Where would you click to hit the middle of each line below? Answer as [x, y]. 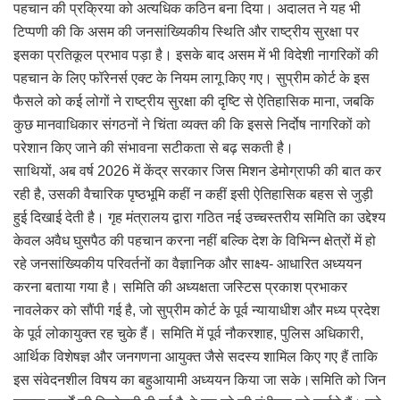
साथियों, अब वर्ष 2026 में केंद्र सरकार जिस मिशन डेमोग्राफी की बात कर [197, 171]
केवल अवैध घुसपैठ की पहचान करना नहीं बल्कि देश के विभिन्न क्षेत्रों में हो [195, 240]
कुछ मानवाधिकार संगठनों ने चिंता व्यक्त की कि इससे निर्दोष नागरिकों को [192, 124]
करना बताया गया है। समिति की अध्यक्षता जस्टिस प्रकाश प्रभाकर [180, 287]
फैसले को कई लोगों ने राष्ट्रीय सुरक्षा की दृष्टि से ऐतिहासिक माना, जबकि [194, 101]
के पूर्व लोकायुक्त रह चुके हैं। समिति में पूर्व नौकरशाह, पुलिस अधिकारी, [188, 333]
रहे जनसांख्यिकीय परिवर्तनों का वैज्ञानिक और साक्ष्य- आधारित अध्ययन [187, 263]
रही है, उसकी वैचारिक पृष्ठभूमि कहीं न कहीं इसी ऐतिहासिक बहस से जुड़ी [193, 194]
